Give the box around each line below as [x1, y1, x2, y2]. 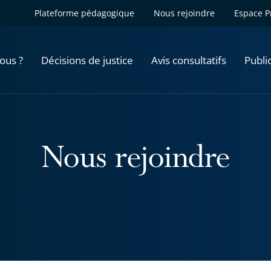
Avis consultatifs [151, 53, 226, 67]
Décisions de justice [41, 53, 133, 67]
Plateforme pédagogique [34, 7, 134, 19]
